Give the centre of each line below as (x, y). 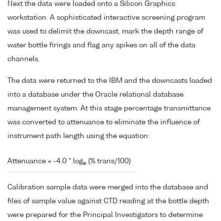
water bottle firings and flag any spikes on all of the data (101, 45)
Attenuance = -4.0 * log (45, 162)
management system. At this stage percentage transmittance (109, 109)
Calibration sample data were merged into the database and (108, 187)
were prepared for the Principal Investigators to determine (105, 215)
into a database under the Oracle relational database (95, 95)
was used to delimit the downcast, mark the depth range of (105, 31)
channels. (23, 59)
